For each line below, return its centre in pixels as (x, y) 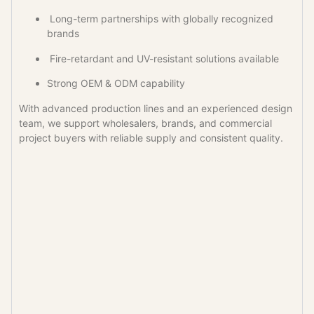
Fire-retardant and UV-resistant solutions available (163, 58)
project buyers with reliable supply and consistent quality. (151, 137)
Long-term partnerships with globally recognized (160, 19)
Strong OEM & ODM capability (116, 83)
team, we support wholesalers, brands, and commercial (145, 123)
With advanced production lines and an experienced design (156, 108)
